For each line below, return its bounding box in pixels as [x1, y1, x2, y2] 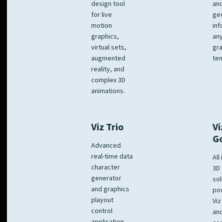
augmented [91, 54, 125, 64]
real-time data [91, 152, 133, 162]
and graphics [91, 184, 129, 195]
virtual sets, [91, 43, 126, 53]
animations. [91, 86, 125, 97]
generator [91, 173, 121, 184]
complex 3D [91, 75, 125, 86]
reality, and [91, 64, 124, 75]
